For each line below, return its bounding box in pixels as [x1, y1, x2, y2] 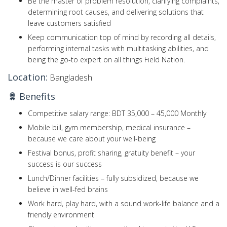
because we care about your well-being [28, 133, 156, 143]
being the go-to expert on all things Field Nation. [28, 54, 185, 64]
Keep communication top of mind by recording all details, [28, 32, 216, 42]
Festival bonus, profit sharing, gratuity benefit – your [28, 147, 195, 158]
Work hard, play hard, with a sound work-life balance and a [28, 198, 219, 208]
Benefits [17, 90, 55, 102]
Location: [8, 70, 48, 83]
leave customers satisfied [28, 18, 111, 28]
